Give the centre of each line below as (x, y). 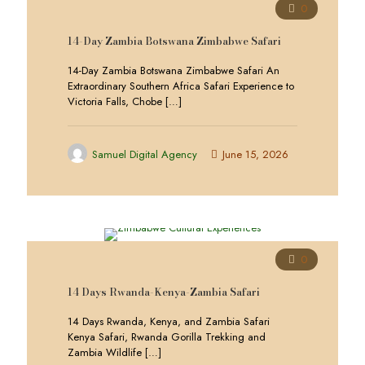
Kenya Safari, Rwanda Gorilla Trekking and (167, 337)
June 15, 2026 (255, 154)
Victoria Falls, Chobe (115, 101)
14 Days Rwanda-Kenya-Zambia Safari (164, 292)
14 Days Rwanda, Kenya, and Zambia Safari (169, 321)
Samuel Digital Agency (145, 154)
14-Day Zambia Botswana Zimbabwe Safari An (174, 70)
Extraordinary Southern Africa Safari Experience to (181, 86)
